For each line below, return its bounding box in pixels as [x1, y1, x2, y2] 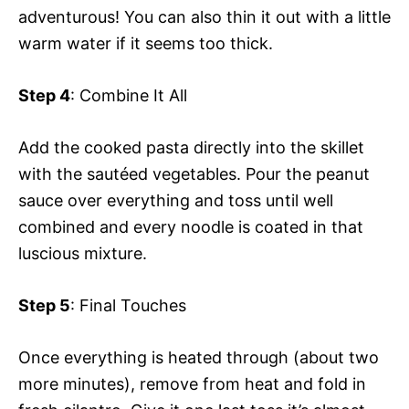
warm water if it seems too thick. [18, 33, 273, 53]
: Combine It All [70, 85, 187, 105]
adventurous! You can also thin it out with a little [18, 6, 391, 26]
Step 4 [18, 85, 70, 105]
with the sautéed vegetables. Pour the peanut [18, 163, 370, 184]
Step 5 [18, 295, 70, 315]
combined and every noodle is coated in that [18, 216, 363, 236]
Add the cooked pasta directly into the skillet [18, 137, 364, 157]
